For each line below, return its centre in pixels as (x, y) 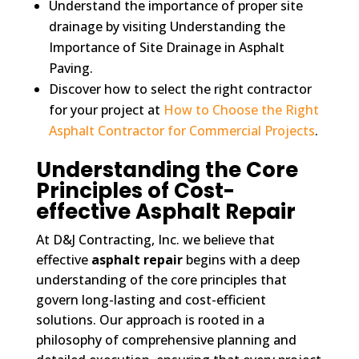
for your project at (106, 109)
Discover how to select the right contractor (180, 89)
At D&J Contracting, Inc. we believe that (155, 239)
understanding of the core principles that (161, 279)
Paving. (71, 68)
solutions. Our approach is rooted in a (150, 319)
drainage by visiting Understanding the (167, 26)
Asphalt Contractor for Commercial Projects (182, 130)
